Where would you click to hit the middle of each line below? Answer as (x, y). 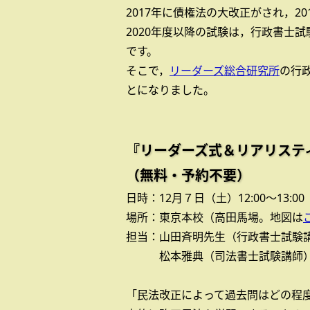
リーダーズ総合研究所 (225, 71)
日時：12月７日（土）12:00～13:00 (215, 198)
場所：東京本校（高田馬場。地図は (215, 217)
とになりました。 (170, 90)
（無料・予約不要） (188, 175)
